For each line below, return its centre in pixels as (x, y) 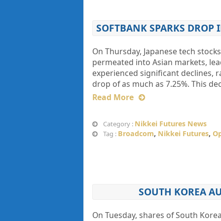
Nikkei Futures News (170, 124)
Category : (118, 124)
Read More (113, 97)
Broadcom (136, 133)
